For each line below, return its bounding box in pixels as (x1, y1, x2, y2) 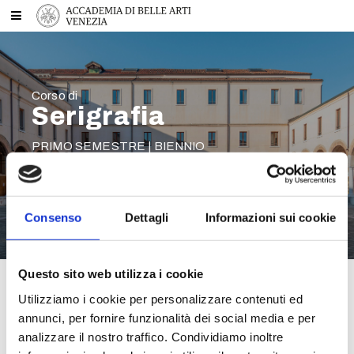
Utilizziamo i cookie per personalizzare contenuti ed (18, 292, 303, 306)
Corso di (32, 89, 78, 102)
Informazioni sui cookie (205, 210, 336, 224)
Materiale (55, 274, 122, 290)
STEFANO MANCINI (32, 175, 140, 188)
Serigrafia (32, 103, 165, 130)
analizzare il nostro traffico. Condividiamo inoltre (18, 330, 284, 344)
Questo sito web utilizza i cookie (18, 266, 204, 281)
